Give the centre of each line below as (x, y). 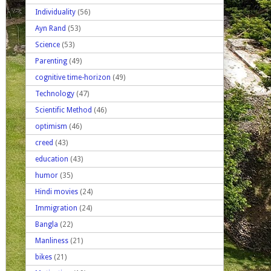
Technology (55, 93)
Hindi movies (57, 191)
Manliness (52, 240)
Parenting (51, 61)
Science (47, 44)
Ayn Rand (51, 28)
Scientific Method (64, 110)
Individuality (55, 12)
